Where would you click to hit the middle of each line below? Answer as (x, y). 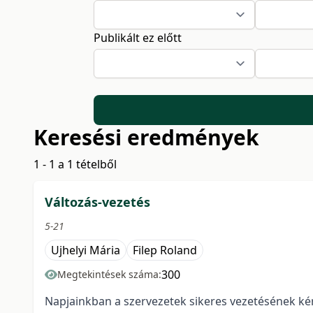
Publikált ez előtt (138, 38)
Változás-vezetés (97, 202)
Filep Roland (165, 250)
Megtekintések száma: (109, 275)
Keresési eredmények (146, 138)
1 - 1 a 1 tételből (75, 165)
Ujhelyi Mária (86, 250)
